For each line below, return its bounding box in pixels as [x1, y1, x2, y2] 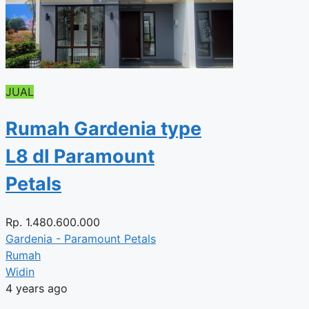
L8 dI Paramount [6, 145, 154, 168]
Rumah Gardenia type [6, 117, 201, 141]
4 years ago [6, 281, 68, 295]
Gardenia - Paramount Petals [6, 231, 156, 246]
